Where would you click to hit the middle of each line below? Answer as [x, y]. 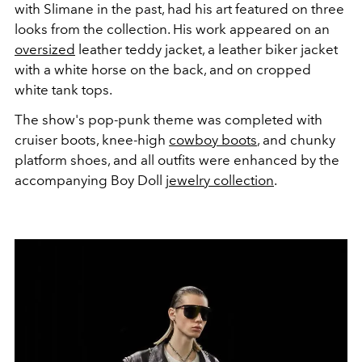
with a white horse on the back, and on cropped [163, 70]
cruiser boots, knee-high [92, 140]
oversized [45, 50]
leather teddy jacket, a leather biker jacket [206, 50]
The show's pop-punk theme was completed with [168, 120]
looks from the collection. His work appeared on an [172, 29]
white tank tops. [63, 90]
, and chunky [296, 140]
